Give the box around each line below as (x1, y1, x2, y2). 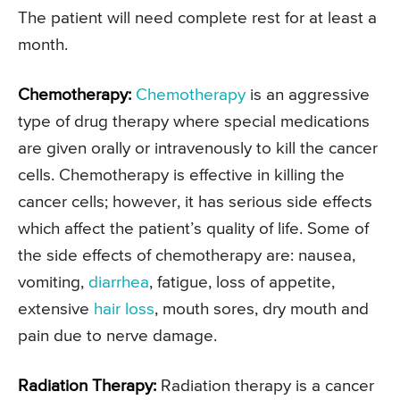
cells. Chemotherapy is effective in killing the (18, 166, 345, 184)
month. (18, 36, 68, 54)
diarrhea (88, 273, 149, 291)
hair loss (94, 300, 154, 318)
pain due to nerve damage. (18, 327, 217, 345)
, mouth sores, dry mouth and (154, 300, 369, 318)
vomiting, (18, 273, 88, 291)
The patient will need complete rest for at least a (18, 9, 377, 27)
